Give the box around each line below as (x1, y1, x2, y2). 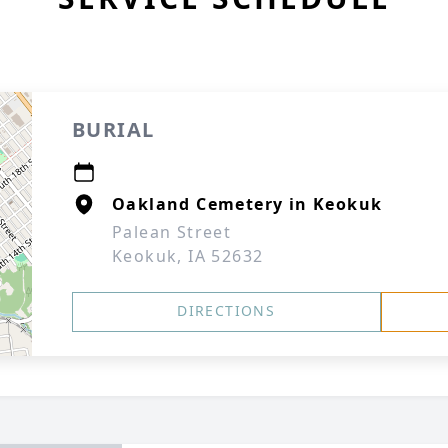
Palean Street (112, 221, 232, 243)
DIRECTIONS (177, 301, 276, 320)
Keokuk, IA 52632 (112, 245, 264, 267)
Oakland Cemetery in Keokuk (112, 193, 383, 215)
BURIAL (72, 116, 155, 143)
